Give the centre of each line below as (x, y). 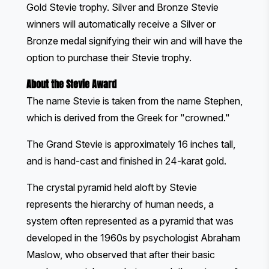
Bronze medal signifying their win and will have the (134, 41)
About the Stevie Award (71, 84)
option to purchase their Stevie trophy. (109, 57)
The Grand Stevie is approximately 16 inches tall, (131, 144)
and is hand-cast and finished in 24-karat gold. (126, 161)
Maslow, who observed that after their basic (121, 254)
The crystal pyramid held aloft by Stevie (112, 187)
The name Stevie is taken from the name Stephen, (134, 101)
